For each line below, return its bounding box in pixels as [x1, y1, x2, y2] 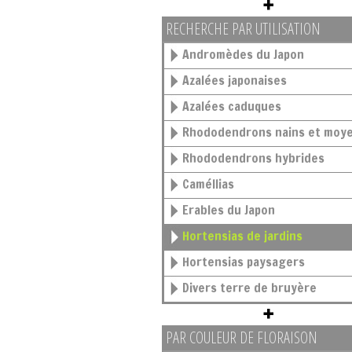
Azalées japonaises [189, 71, 287, 89]
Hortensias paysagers [189, 253, 305, 270]
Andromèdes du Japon [189, 46, 304, 63]
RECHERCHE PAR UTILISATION [166, 18, 321, 39]
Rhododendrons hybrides [189, 149, 324, 167]
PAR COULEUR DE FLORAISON [166, 327, 317, 348]
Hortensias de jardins [189, 227, 302, 244]
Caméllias [189, 175, 234, 192]
